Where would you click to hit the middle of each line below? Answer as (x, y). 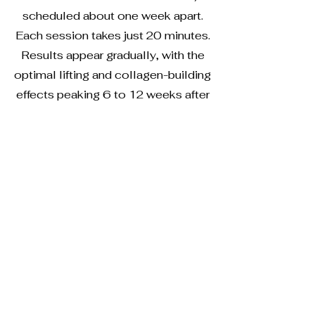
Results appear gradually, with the (112, 55)
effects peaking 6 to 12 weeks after (112, 95)
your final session (112, 114)
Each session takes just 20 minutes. (112, 36)
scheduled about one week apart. (112, 16)
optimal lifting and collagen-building (112, 75)
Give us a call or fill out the (112, 303)
